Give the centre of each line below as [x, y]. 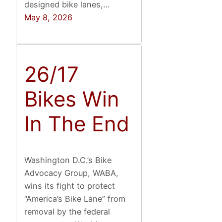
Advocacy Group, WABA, [72, 173]
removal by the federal [67, 211]
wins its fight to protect [70, 186]
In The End [77, 124]
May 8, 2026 [49, 18]
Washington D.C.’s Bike [68, 160]
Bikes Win [72, 99]
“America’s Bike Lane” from [75, 198]
